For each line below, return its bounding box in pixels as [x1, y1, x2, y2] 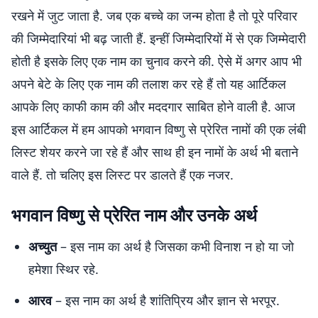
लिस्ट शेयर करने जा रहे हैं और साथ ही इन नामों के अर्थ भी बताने [11, 143, 298, 160]
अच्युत [28, 238, 57, 255]
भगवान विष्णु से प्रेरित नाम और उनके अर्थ [11, 203, 257, 226]
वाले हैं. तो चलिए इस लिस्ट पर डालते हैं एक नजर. [11, 166, 234, 183]
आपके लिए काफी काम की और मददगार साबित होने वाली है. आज [11, 98, 295, 115]
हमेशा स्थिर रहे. [28, 261, 99, 278]
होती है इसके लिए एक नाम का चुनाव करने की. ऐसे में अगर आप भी [11, 53, 302, 70]
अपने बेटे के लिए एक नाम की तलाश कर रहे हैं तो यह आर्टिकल [11, 75, 286, 92]
